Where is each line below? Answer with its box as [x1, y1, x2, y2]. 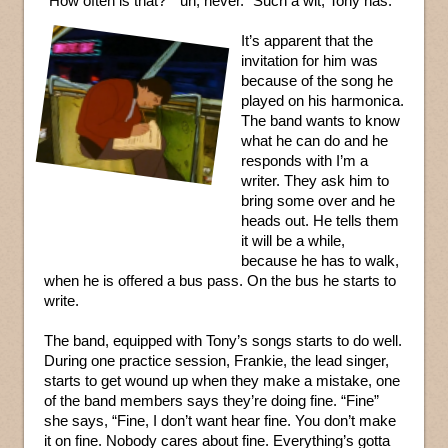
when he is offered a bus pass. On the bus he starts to [44, 272, 396, 290]
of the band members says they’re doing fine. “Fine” [44, 392, 379, 410]
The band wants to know [241, 112, 400, 130]
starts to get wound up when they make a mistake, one [44, 372, 400, 390]
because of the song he [241, 72, 393, 90]
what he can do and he [241, 132, 388, 150]
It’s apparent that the [241, 32, 373, 50]
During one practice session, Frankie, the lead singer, [44, 352, 389, 370]
